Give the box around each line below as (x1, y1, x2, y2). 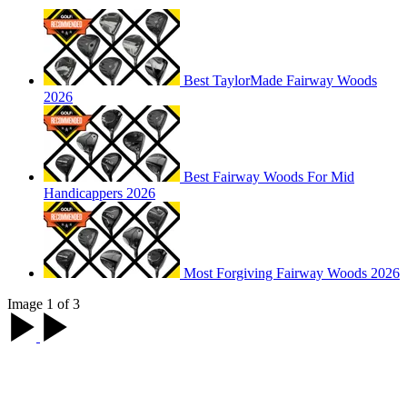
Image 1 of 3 (7, 296, 80, 313)
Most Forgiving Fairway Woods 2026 (184, 265, 400, 282)
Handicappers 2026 (44, 185, 155, 202)
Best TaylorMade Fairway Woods (184, 73, 377, 89)
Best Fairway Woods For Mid (184, 169, 354, 185)
